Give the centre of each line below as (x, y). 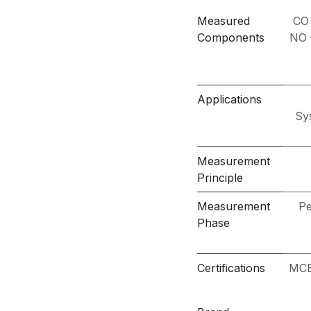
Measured (224, 21)
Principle (220, 178)
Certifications (231, 268)
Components (231, 37)
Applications (229, 99)
